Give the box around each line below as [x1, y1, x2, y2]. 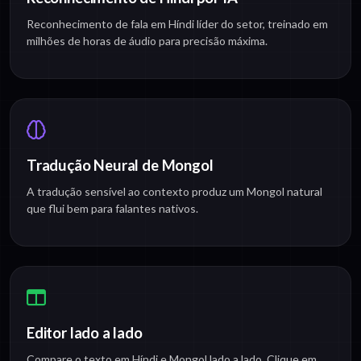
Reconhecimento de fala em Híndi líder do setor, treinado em [27, 17, 328, 31]
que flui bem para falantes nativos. [27, 201, 198, 216]
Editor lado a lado [27, 324, 143, 342]
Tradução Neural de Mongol [27, 156, 214, 175]
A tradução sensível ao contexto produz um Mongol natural [27, 185, 322, 199]
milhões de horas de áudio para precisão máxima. [27, 34, 268, 48]
